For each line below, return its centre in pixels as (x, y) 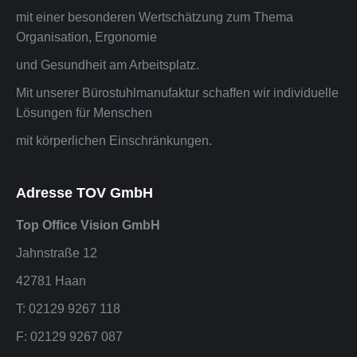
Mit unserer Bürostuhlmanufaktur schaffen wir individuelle (177, 92)
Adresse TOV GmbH (84, 192)
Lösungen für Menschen (84, 112)
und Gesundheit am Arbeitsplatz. (108, 65)
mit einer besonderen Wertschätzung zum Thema (155, 17)
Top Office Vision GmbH (88, 225)
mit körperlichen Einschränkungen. (114, 140)
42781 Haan (51, 280)
